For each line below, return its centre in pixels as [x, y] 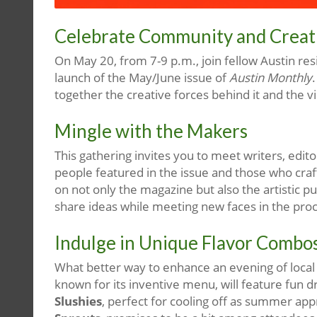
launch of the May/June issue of [142, 77]
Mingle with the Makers [151, 131]
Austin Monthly [271, 77]
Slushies [78, 301]
